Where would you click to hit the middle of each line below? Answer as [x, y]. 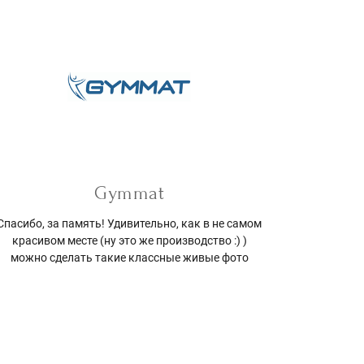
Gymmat [130, 193]
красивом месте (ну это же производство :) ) [129, 241]
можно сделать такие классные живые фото [129, 258]
